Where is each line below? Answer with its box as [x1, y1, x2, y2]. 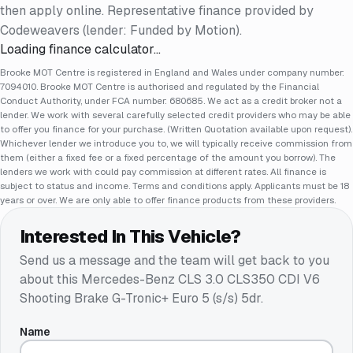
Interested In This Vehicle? [20, 224, 241, 248]
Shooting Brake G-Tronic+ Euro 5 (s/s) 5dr [20, 290, 261, 307]
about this [20, 271, 81, 288]
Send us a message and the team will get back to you [20, 252, 329, 269]
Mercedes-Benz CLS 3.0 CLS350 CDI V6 [81, 271, 320, 288]
